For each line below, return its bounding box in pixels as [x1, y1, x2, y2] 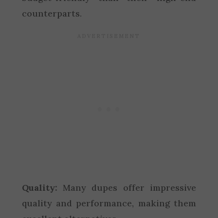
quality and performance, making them [21, 198, 197, 209]
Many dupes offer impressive [57, 182, 197, 193]
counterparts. [21, 8, 82, 19]
